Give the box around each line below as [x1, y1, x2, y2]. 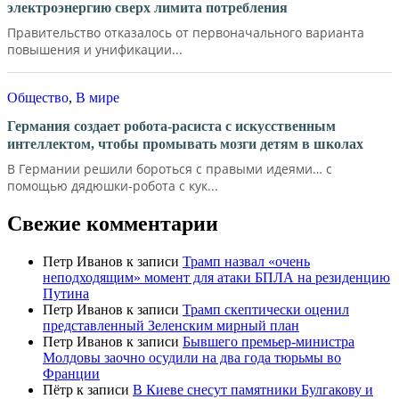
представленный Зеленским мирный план [43, 317, 299, 333]
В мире [76, 89, 119, 105]
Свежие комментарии [7, 211, 218, 235]
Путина [43, 285, 89, 301]
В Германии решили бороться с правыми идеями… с [7, 159, 332, 177]
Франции [43, 365, 100, 381]
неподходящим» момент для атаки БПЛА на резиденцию [43, 269, 390, 285]
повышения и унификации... [7, 40, 183, 58]
